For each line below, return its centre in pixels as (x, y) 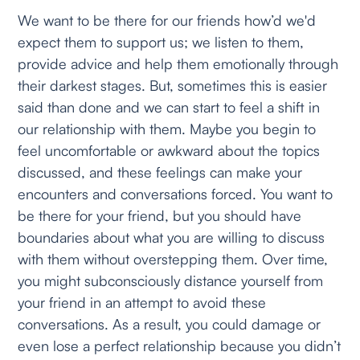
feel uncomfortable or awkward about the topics (169, 150)
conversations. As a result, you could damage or (170, 323)
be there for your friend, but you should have (160, 215)
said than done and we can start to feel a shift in (169, 106)
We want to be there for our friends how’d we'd (167, 20)
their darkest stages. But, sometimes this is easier (173, 85)
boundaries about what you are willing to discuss (172, 237)
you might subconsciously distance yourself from (171, 280)
